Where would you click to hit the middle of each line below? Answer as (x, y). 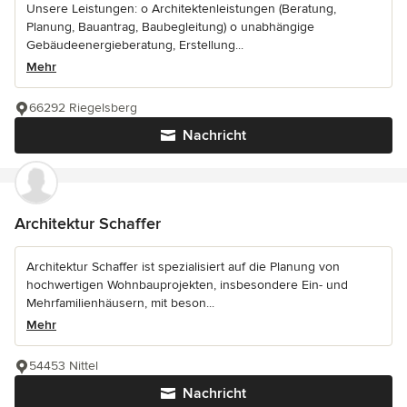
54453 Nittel (64, 365)
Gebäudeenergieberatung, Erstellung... (135, 45)
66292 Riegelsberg (83, 107)
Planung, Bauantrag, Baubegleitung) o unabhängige (170, 26)
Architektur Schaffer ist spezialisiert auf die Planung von (183, 266)
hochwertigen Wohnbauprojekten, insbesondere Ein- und (187, 284)
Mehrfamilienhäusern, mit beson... (120, 303)
